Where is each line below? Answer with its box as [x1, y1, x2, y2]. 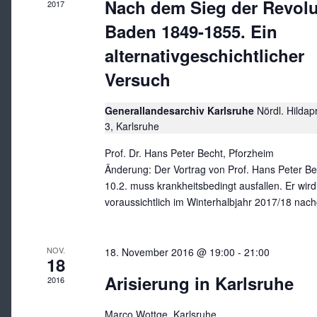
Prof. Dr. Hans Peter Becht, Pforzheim [104, 146, 274, 160]
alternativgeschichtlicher [104, 43, 304, 67]
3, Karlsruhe [104, 119, 159, 133]
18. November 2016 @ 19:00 [104, 245, 235, 259]
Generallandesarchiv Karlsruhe [104, 103, 257, 117]
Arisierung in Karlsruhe [104, 271, 294, 295]
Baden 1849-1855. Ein [104, 19, 277, 43]
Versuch [104, 67, 171, 91]
